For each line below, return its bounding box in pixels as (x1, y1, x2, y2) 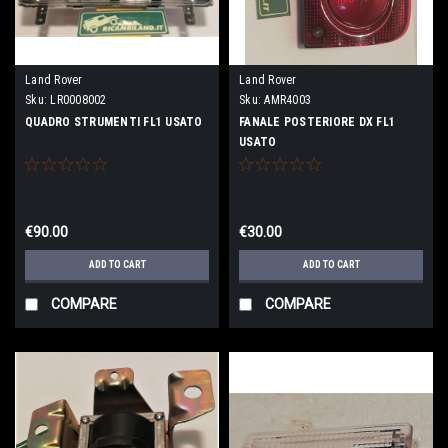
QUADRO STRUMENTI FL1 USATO (25, 114, 203, 129)
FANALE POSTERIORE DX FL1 (239, 114, 395, 129)
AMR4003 (264, 92, 311, 107)
